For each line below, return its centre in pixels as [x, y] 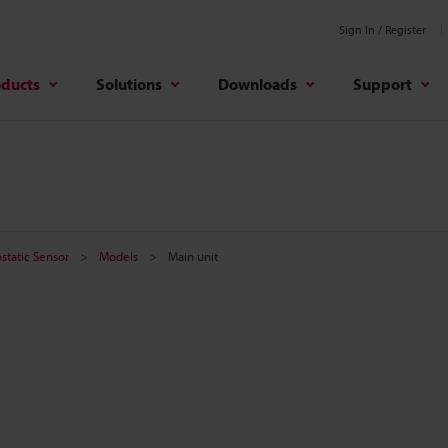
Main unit [193, 256]
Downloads [257, 83]
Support [382, 83]
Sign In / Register [382, 29]
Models [118, 256]
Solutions [129, 83]
